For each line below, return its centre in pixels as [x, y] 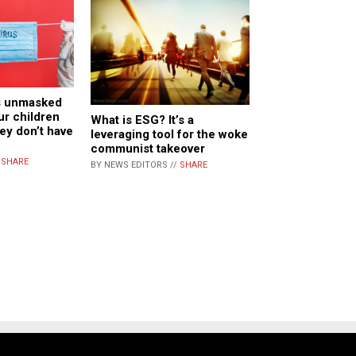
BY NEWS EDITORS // [135, 164]
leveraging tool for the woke [169, 134]
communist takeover [148, 148]
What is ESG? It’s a [142, 120]
